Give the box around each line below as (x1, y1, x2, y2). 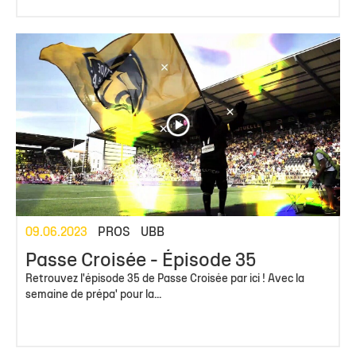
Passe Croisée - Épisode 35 (25, 252, 256, 270)
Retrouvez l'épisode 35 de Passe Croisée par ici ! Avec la (25, 273, 304, 284)
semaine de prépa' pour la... (25, 289, 161, 300)
